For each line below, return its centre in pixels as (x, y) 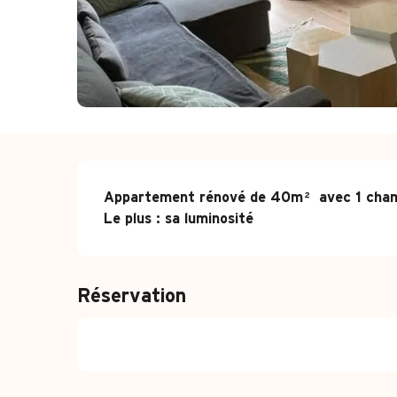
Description (209, 194)
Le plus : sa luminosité (179, 218)
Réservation (132, 296)
